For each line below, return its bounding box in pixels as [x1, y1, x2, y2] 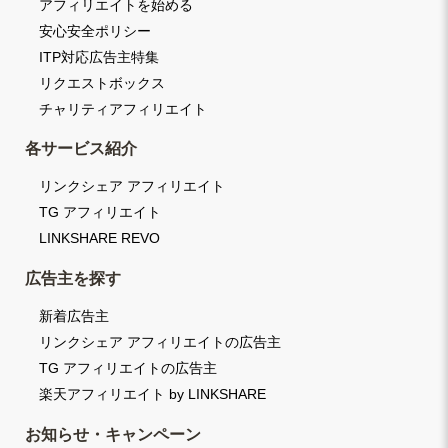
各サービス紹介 [25, 139, 137, 157]
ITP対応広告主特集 [39, 48, 159, 65]
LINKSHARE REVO [39, 230, 160, 247]
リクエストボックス [39, 74, 165, 91]
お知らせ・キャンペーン [25, 424, 201, 443]
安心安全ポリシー [39, 22, 151, 39]
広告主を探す [25, 268, 121, 287]
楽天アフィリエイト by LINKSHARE [39, 386, 266, 403]
